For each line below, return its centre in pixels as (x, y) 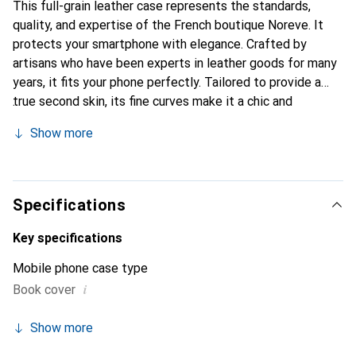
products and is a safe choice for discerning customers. (167, 159)
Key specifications (68, 238)
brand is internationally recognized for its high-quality (163, 139)
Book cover (44, 290)
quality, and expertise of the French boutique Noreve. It (168, 25)
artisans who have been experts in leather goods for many (175, 63)
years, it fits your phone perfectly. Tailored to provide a (167, 82)
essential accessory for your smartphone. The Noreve (163, 120)
